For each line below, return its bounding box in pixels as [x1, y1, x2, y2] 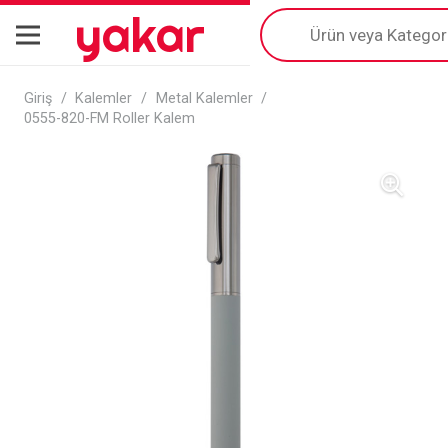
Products [258, 5, 340, 29]
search [258, 25, 318, 49]
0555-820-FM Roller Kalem [24, 110, 195, 127]
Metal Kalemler [155, 90, 253, 107]
